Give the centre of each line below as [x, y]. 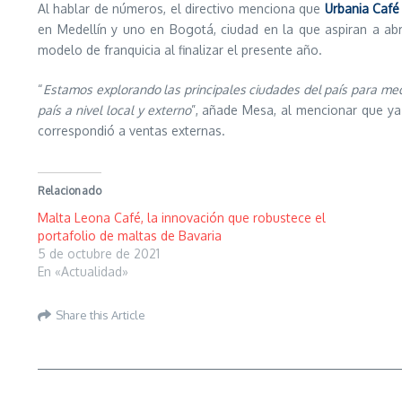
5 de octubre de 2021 [99, 253]
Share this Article [100, 315]
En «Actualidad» [83, 271]
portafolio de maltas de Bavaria [130, 236]
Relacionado [70, 191]
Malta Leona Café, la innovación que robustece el [182, 218]
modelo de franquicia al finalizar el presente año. [180, 50]
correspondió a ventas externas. [131, 131]
